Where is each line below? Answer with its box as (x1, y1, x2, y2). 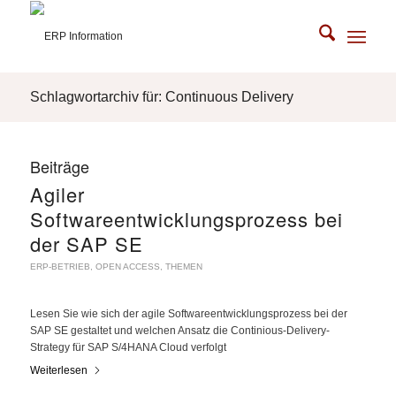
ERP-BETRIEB (29, 262, 90, 271)
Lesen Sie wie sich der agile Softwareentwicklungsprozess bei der (29, 308, 347, 321)
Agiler (29, 180, 85, 208)
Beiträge (29, 155, 89, 178)
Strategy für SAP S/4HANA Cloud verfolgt (29, 341, 226, 354)
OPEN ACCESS (95, 262, 160, 271)
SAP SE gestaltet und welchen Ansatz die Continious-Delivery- (29, 324, 330, 338)
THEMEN (164, 262, 202, 271)
